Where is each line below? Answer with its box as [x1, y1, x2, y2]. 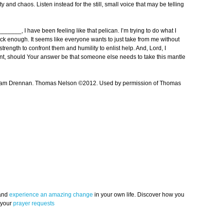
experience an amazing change [9, 191, 93, 199]
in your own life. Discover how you [93, 191, 184, 199]
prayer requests [13, 200, 54, 207]
